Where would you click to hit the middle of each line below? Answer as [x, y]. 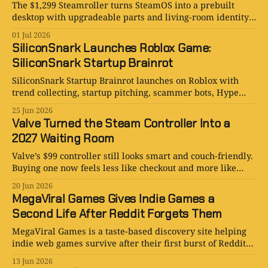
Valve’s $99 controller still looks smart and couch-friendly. [133, 156]
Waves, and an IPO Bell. [61, 104]
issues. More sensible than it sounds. [89, 29]
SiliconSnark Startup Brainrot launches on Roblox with [125, 80]
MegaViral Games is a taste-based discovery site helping [129, 231]
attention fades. [44, 255]
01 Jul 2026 [31, 35]
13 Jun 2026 [32, 261]
